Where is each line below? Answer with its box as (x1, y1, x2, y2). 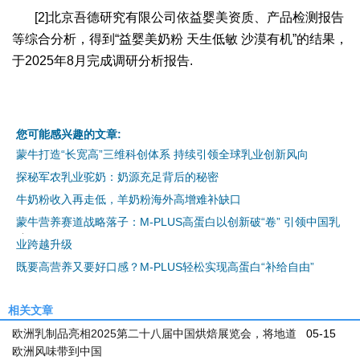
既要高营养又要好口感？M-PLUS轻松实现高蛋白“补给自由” (16, 260, 314, 273)
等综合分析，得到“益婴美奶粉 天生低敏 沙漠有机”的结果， (12, 31, 348, 46)
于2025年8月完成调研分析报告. (12, 53, 193, 67)
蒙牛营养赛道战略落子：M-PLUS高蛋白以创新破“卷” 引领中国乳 (16, 215, 340, 228)
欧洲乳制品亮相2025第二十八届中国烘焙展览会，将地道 (12, 326, 297, 340)
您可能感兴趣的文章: (16, 127, 121, 141)
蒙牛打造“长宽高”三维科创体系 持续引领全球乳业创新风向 (16, 147, 309, 161)
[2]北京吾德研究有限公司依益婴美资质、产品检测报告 (35, 10, 344, 24)
